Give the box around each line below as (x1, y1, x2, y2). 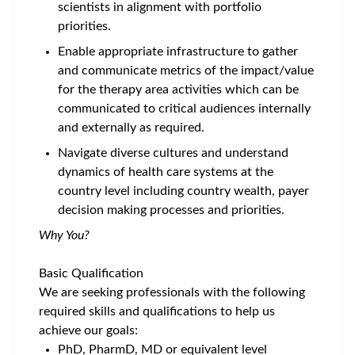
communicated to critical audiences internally (58, 102, 311, 115)
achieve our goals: (39, 324, 138, 337)
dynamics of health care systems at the (58, 166, 273, 178)
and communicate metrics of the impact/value (58, 64, 314, 77)
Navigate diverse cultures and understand (58, 147, 288, 159)
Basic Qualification (39, 267, 143, 280)
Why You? (39, 229, 90, 242)
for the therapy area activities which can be (58, 83, 299, 96)
